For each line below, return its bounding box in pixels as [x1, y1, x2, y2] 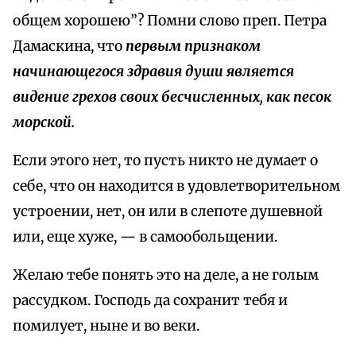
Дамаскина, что [13, 37, 126, 56]
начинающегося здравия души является [13, 63, 294, 81]
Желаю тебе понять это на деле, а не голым [13, 266, 319, 284]
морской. [13, 114, 75, 132]
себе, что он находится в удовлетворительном [13, 177, 340, 195]
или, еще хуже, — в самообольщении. [13, 228, 277, 246]
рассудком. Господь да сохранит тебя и [13, 292, 288, 310]
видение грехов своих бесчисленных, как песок [13, 88, 331, 106]
